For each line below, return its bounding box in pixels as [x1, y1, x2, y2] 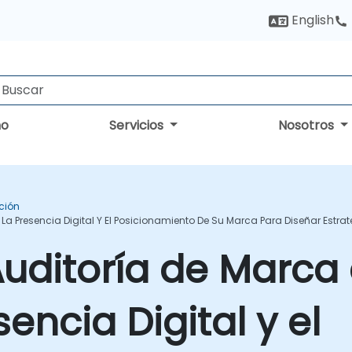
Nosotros [278, 116, 338, 134]
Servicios [109, 116, 167, 134]
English [288, 11, 334, 29]
